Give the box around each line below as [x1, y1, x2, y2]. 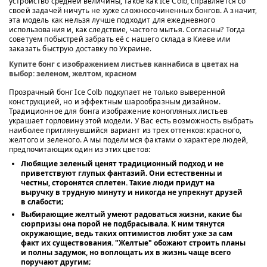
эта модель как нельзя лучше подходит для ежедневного [9, 14, 215, 25]
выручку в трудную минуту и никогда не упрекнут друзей [21, 187, 243, 197]
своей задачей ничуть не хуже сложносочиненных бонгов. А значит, [9, 5, 257, 15]
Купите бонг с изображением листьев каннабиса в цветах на [9, 58, 238, 69]
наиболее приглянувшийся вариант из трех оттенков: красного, [9, 125, 241, 135]
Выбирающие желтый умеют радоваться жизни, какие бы [21, 209, 242, 219]
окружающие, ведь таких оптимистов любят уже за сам [21, 228, 232, 238]
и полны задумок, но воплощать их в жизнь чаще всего [21, 247, 231, 257]
